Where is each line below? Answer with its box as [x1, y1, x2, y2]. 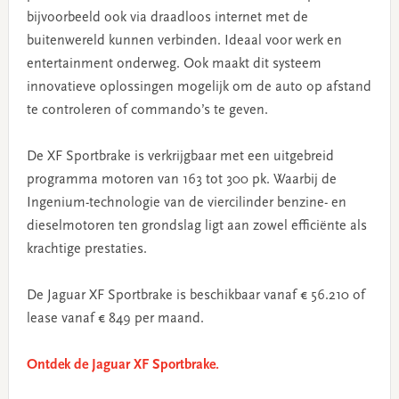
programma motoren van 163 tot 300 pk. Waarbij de [26, 172, 337, 187]
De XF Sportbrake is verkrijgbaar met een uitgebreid [26, 149, 334, 164]
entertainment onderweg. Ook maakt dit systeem [26, 56, 322, 71]
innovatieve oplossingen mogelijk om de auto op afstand [26, 79, 371, 94]
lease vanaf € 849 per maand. [26, 311, 204, 326]
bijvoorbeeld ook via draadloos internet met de [26, 10, 308, 25]
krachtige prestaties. [26, 241, 147, 256]
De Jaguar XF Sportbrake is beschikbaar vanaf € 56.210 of [26, 288, 365, 303]
